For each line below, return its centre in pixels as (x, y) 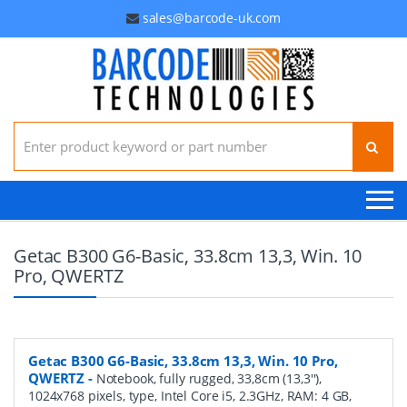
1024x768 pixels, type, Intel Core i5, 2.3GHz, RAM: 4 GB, (190, 396)
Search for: (46, 129)
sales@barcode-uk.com (211, 18)
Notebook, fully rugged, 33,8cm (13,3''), (209, 378)
